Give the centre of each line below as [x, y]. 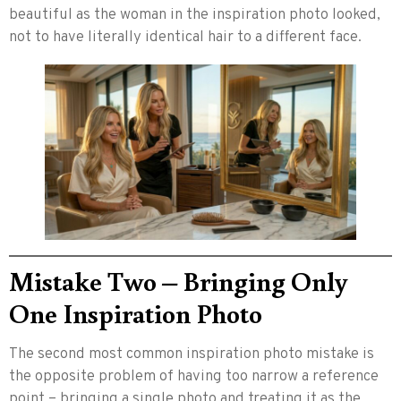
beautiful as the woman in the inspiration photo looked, [195, 16]
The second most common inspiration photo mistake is [192, 354]
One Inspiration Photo [136, 312]
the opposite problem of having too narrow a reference [194, 376]
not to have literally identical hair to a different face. [185, 38]
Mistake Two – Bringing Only [178, 280]
